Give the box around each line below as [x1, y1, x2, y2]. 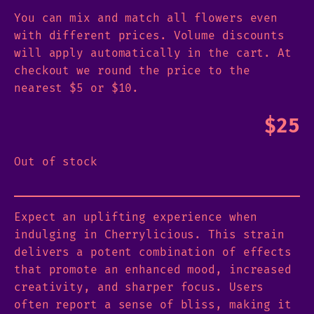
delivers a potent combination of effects [14, 245, 292, 259]
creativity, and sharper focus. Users [14, 280, 264, 294]
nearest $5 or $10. [14, 81, 139, 95]
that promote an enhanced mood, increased [14, 263, 292, 276]
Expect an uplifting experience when [14, 210, 257, 224]
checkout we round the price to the [14, 64, 250, 77]
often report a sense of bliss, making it [14, 298, 292, 311]
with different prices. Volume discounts [14, 29, 285, 42]
